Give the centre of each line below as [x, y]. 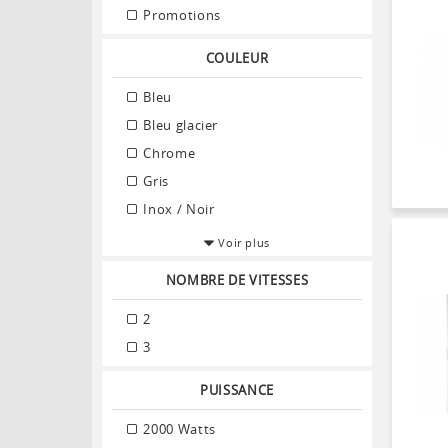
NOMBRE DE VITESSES [237, 279]
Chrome [167, 152]
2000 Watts [177, 428]
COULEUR [237, 57]
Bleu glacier [179, 124]
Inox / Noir [177, 208]
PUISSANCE [237, 389]
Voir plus [244, 242]
